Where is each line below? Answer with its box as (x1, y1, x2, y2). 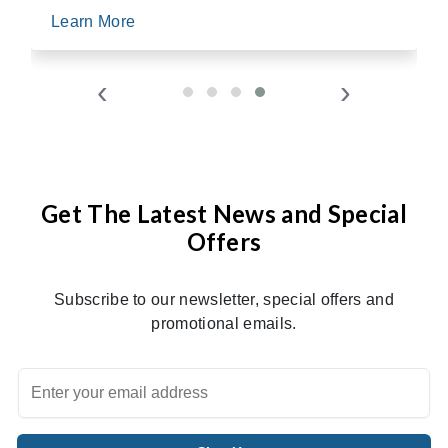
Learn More (51, 12, 140, 30)
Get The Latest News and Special (41, 198, 407, 228)
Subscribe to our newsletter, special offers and (53, 290, 395, 308)
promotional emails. (151, 314, 297, 332)
